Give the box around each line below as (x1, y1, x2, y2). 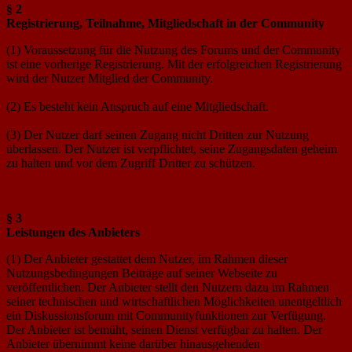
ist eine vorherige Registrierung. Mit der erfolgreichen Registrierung (6, 57, 342, 71)
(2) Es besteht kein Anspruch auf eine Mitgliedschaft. (6, 99, 269, 113)
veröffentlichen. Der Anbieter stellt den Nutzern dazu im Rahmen (6, 280, 329, 294)
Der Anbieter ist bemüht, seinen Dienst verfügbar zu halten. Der (6, 322, 322, 336)
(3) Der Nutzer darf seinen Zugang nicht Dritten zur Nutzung (6, 127, 309, 141)
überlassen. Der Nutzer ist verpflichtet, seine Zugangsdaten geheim (6, 141, 337, 156)
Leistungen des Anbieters (6, 225, 140, 239)
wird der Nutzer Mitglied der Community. (6, 71, 213, 85)
